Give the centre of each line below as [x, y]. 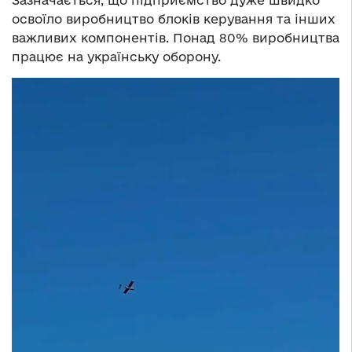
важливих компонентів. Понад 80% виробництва [176, 37]
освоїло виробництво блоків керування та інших [174, 18]
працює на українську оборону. [116, 56]
